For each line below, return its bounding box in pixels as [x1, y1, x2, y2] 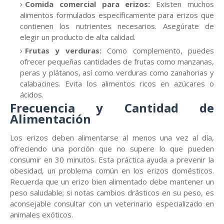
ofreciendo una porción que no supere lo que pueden [10, 143, 214, 153]
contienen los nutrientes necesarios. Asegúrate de [20, 21, 214, 31]
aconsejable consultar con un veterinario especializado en [10, 198, 214, 208]
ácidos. [20, 89, 43, 99]
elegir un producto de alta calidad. [20, 32, 135, 42]
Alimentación [10, 110, 91, 127]
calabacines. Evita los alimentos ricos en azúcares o [20, 78, 214, 88]
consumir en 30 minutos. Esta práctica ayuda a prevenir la [10, 154, 214, 164]
